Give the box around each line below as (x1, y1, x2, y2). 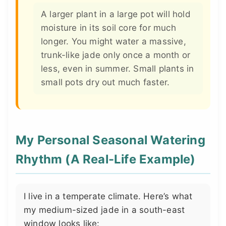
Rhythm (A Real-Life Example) (16, 152, 196, 167)
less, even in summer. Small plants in (41, 63, 194, 74)
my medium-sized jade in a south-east (24, 205, 185, 215)
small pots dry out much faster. (41, 77, 170, 87)
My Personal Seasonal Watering (16, 133, 205, 148)
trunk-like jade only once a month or (41, 49, 191, 60)
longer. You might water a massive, (41, 36, 186, 46)
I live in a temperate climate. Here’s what (24, 191, 193, 202)
